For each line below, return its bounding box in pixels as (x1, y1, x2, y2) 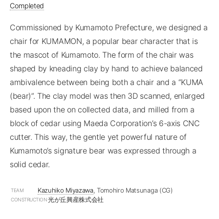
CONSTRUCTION (11, 196, 47, 202)
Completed (10, 1, 44, 10)
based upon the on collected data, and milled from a (10, 104, 195, 114)
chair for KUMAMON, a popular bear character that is (10, 36, 198, 46)
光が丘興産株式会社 (48, 195, 104, 203)
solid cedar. (10, 159, 50, 169)
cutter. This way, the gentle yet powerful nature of (10, 131, 187, 142)
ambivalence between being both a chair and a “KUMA (10, 77, 203, 87)
